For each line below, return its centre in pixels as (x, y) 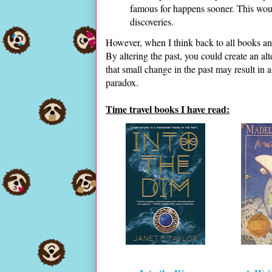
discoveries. (153, 22)
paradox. (125, 83)
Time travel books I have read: (168, 109)
